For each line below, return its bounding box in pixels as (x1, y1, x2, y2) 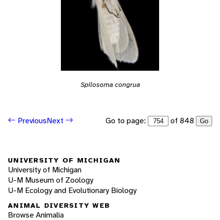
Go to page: (106, 115, 148, 126)
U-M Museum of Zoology (8, 174, 93, 185)
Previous (16, 115, 47, 126)
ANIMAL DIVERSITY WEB (8, 201, 110, 210)
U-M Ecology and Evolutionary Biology (8, 185, 137, 195)
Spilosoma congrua (80, 80, 140, 89)
